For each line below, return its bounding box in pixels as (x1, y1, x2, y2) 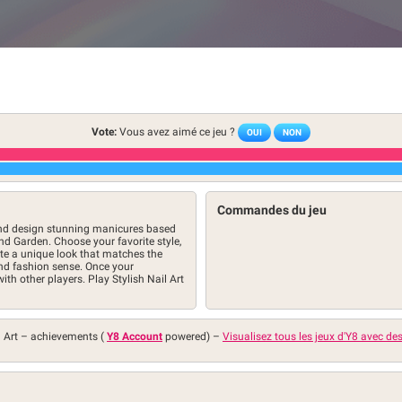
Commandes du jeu (217, 203, 327, 217)
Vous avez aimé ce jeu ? (117, 125, 238, 138)
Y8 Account (107, 330, 162, 343)
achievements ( (31, 330, 107, 343)
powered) (162, 330, 213, 343)
